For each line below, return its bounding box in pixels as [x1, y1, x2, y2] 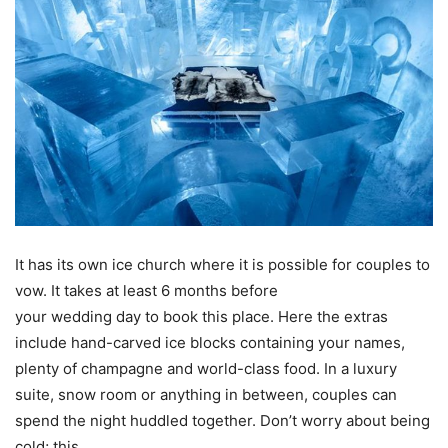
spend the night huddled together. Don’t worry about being [15, 410, 430, 430]
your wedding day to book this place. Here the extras [15, 306, 388, 326]
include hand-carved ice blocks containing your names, [15, 332, 405, 352]
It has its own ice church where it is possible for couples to [15, 254, 430, 274]
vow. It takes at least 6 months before [15, 280, 278, 300]
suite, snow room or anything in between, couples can [15, 384, 397, 404]
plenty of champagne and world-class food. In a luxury [15, 358, 397, 378]
